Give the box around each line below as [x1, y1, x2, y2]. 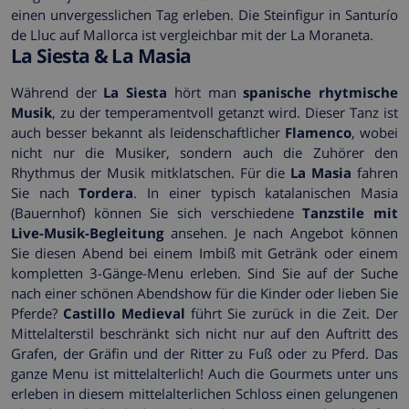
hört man [167, 83, 244, 102]
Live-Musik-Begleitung [11, 224, 163, 243]
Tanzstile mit [302, 204, 399, 223]
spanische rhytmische [243, 83, 399, 102]
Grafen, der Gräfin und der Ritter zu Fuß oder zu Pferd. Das [11, 344, 398, 363]
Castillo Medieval [63, 304, 185, 323]
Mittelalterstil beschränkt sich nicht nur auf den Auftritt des [11, 324, 398, 343]
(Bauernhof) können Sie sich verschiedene [11, 204, 303, 223]
